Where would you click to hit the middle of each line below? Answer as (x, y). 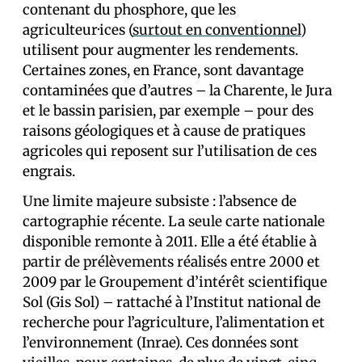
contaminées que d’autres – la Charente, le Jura (177, 90)
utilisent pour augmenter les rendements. (160, 50)
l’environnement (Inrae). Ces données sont (161, 342)
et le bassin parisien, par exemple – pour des (168, 110)
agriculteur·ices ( (78, 29)
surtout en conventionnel (217, 29)
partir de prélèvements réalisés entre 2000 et (171, 261)
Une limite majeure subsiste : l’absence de (160, 201)
